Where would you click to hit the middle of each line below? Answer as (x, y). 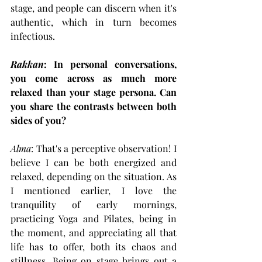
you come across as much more (94, 78)
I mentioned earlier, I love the (94, 190)
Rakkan (27, 64)
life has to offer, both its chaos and (94, 246)
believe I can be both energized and (94, 162)
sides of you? (38, 120)
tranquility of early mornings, (94, 204)
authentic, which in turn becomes (94, 22)
